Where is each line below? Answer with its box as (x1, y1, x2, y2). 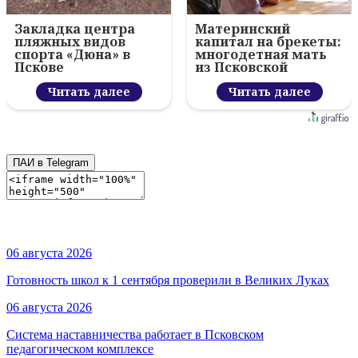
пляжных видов (14, 33, 125, 51)
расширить (195, 84, 273, 102)
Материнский (195, 20, 290, 38)
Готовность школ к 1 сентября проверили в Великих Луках (6, 273, 329, 288)
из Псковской (195, 58, 288, 77)
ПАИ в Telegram (13, 157, 89, 169)
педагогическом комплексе (6, 342, 153, 356)
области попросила (195, 71, 330, 89)
